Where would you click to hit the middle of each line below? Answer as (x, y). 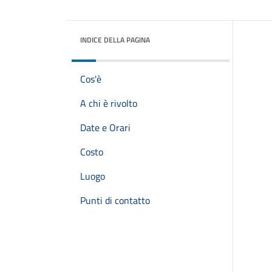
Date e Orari (105, 127)
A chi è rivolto (109, 103)
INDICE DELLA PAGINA (115, 40)
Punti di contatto (115, 200)
